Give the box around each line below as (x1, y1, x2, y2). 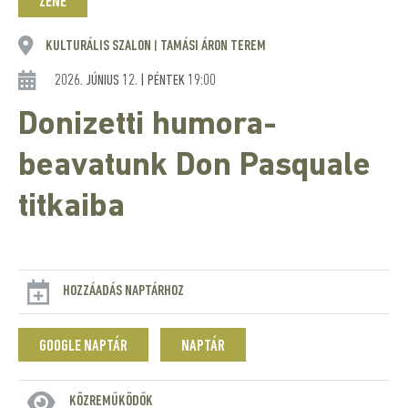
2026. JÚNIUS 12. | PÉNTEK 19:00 (55, 73, 216, 88)
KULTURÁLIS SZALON (46, 38, 154, 54)
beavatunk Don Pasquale (18, 150, 371, 183)
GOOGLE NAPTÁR (39, 338, 127, 355)
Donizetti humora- (18, 109, 277, 142)
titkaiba (18, 191, 125, 224)
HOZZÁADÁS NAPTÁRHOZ (63, 283, 184, 299)
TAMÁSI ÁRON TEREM (158, 38, 266, 54)
